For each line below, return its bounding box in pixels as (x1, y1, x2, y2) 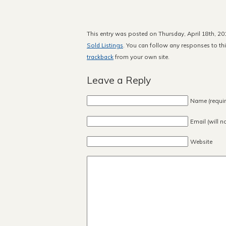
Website (190, 138, 212, 146)
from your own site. (114, 52, 169, 61)
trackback (87, 52, 114, 61)
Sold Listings (87, 41, 123, 49)
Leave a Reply (87, 74, 151, 86)
